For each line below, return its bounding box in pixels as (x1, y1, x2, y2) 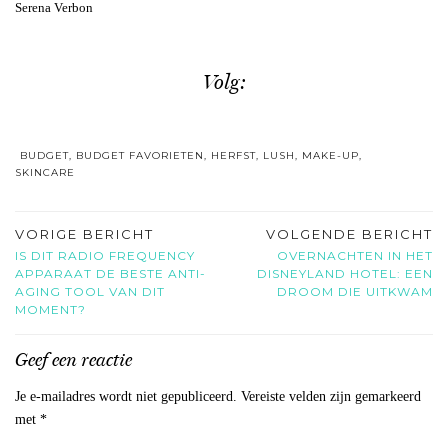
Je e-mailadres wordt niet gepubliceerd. (15, 389, 237, 405)
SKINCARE (15, 166, 75, 180)
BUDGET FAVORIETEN (76, 149, 204, 163)
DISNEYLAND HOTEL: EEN (257, 266, 433, 282)
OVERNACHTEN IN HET (277, 248, 433, 264)
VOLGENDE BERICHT (266, 226, 433, 243)
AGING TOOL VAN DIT (15, 284, 165, 300)
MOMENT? (15, 302, 86, 318)
